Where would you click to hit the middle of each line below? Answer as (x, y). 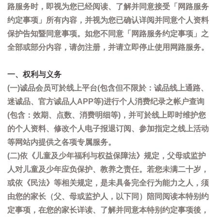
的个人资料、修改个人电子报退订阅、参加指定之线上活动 (108, 129)
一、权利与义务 (34, 74)
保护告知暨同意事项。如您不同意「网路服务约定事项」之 (108, 34)
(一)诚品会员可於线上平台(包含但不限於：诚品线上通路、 (108, 88)
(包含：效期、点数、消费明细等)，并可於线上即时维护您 (107, 115)
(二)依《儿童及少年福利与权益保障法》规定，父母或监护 (107, 156)
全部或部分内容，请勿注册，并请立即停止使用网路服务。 (108, 47)
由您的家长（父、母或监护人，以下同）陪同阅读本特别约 (108, 196)
